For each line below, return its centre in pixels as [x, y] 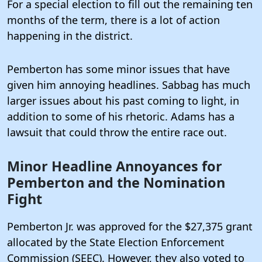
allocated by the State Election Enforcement [116, 242]
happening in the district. [70, 35]
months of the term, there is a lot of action [113, 20]
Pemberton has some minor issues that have [118, 69]
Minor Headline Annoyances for [115, 166]
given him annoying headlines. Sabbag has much [129, 85]
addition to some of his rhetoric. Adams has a [121, 116]
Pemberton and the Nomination [116, 182]
